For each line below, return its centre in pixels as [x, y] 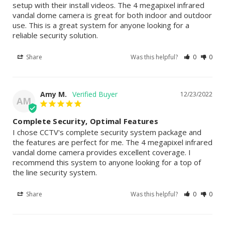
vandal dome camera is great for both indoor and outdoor [112, 15]
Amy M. [53, 94]
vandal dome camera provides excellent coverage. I [102, 152]
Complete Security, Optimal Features [85, 121]
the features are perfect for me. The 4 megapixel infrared [113, 142]
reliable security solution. [55, 35]
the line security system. [55, 173]
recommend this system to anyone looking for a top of [107, 162]
